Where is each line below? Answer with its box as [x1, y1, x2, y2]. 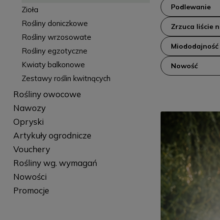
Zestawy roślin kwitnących [21, 74, 110, 83]
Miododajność [170, 42, 219, 51]
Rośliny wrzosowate [21, 32, 91, 42]
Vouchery [13, 144, 50, 154]
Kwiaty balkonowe [21, 60, 85, 69]
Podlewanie [170, 2, 211, 11]
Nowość [170, 61, 198, 70]
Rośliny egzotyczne [21, 46, 87, 55]
